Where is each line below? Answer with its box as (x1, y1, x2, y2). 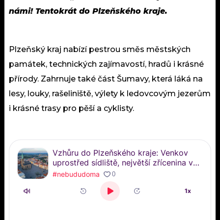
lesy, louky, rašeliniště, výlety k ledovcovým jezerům (9, 88, 211, 98)
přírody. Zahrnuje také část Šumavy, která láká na (9, 74, 203, 83)
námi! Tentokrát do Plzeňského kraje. (9, 6, 167, 16)
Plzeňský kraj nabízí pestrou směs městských (9, 44, 191, 54)
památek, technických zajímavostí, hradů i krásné (9, 59, 204, 69)
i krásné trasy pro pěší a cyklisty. (9, 103, 134, 113)
